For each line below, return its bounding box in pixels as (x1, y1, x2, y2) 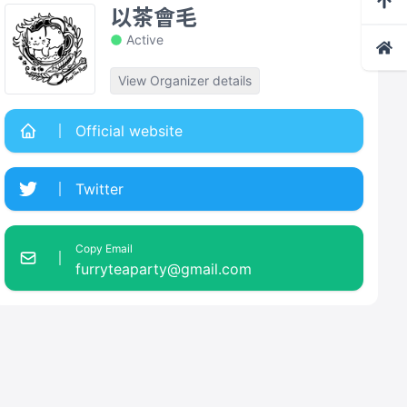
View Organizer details (118, 73, 253, 88)
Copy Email (75, 242, 134, 255)
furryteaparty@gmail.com (75, 260, 253, 278)
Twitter (75, 180, 124, 198)
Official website (75, 122, 184, 140)
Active (126, 32, 164, 47)
